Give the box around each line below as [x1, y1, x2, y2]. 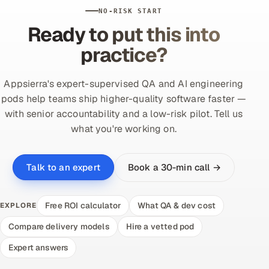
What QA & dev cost [138, 199, 216, 211]
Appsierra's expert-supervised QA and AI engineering [4, 77, 244, 90]
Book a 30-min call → [127, 161, 221, 173]
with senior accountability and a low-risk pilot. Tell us [5, 107, 243, 120]
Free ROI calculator [45, 199, 121, 211]
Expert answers [8, 241, 68, 253]
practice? [80, 41, 167, 68]
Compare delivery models [8, 220, 109, 232]
